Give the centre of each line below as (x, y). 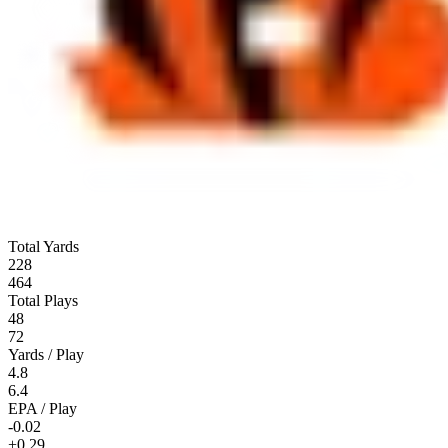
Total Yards (43, 246)
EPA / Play (42, 408)
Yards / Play (46, 354)
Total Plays (43, 300)
